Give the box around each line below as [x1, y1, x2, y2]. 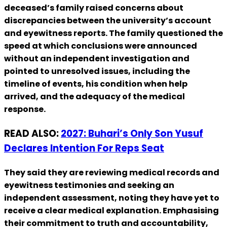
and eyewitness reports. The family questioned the [4, 27, 223, 39]
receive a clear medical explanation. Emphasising [4, 205, 219, 217]
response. [4, 103, 46, 115]
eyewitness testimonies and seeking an [4, 179, 174, 192]
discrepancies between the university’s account [4, 14, 211, 26]
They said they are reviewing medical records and [4, 167, 219, 179]
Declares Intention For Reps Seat [4, 141, 164, 155]
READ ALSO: [4, 126, 61, 140]
